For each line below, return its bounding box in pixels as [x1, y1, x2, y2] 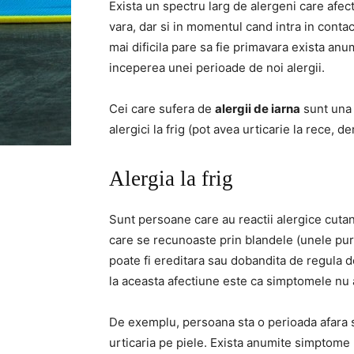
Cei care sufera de [109, 101, 215, 116]
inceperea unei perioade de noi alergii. [109, 60, 325, 75]
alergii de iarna [215, 101, 300, 116]
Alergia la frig [109, 167, 233, 190]
